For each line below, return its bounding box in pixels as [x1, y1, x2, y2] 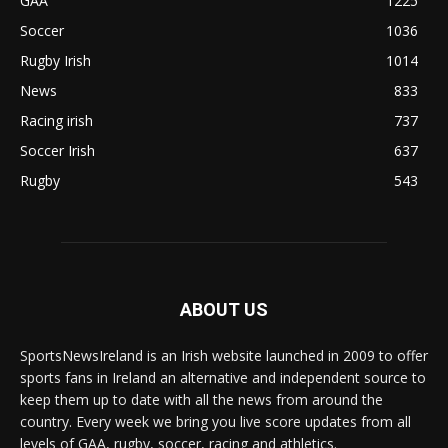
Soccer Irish [20, 140, 95, 160]
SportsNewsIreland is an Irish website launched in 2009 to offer [20, 345, 428, 365]
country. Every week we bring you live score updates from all [20, 411, 411, 431]
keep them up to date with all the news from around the [20, 389, 383, 409]
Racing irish [20, 110, 93, 130]
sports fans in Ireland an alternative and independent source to [20, 367, 426, 387]
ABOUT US [180, 298, 268, 320]
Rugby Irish [20, 50, 91, 70]
